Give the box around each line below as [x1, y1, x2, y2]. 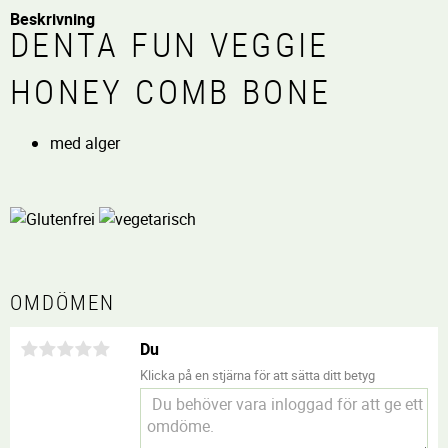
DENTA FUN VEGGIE [10, 21, 330, 67]
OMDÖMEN [10, 287, 116, 316]
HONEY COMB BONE [10, 68, 332, 114]
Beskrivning [10, 7, 95, 30]
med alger [50, 131, 120, 154]
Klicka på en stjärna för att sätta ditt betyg [140, 365, 375, 384]
